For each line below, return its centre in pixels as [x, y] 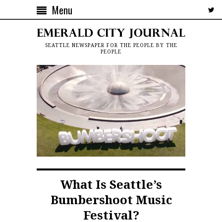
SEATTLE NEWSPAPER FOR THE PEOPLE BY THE [111, 45]
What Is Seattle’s [111, 184]
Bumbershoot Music [111, 199]
